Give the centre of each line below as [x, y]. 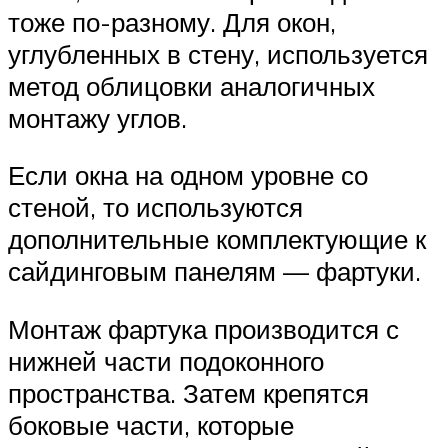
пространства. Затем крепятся [188, 393]
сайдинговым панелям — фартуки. [214, 271]
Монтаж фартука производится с [203, 329]
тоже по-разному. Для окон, [172, 21]
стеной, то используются [155, 207]
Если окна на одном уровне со [188, 175]
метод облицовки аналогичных [191, 85]
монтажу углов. [97, 117]
